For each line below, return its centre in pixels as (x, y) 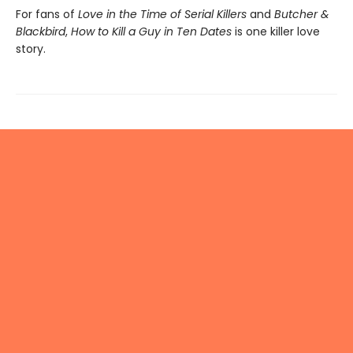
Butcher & (302, 15)
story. (31, 49)
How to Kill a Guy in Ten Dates (151, 32)
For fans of (47, 15)
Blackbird (41, 32)
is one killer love (276, 32)
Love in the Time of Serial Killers (162, 15)
